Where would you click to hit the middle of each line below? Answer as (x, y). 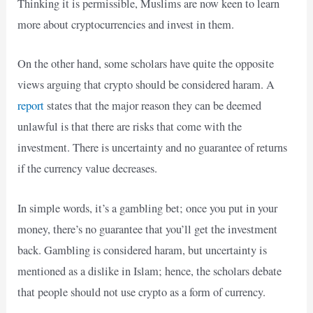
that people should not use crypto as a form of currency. (142, 292)
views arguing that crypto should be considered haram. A (146, 85)
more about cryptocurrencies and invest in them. (126, 25)
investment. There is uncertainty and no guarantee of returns (153, 148)
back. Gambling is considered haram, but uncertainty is (143, 250)
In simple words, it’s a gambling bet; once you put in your (148, 208)
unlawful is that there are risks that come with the (130, 127)
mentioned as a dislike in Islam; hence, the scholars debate (150, 271)
